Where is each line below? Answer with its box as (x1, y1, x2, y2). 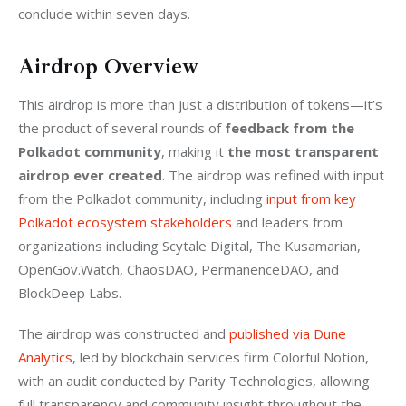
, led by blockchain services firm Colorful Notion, (72, 348, 372, 367)
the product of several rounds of (18, 118, 225, 137)
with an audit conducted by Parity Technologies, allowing (18, 372, 373, 391)
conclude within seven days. (18, 4, 190, 23)
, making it (161, 141, 227, 160)
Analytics (18, 348, 72, 367)
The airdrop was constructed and (18, 324, 229, 343)
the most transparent (227, 141, 382, 160)
